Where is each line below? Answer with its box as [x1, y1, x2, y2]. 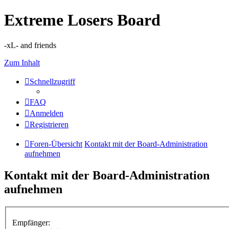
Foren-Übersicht [30, 139, 82, 148]
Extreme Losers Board [4, 11, 161, 30]
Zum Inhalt [4, 58, 40, 67]
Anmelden [30, 108, 63, 118]
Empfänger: [12, 218, 50, 227]
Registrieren [30, 120, 68, 129]
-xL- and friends [4, 40, 56, 50]
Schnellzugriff [30, 77, 75, 86]
